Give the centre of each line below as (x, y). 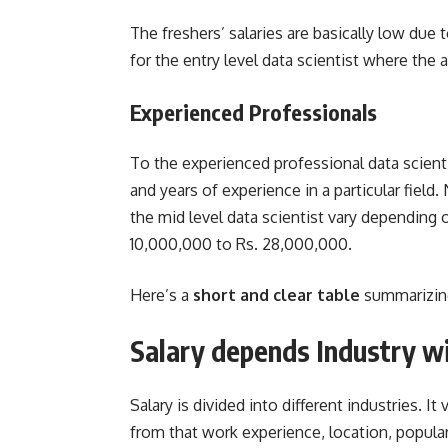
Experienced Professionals (256, 112)
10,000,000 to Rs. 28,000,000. (243, 244)
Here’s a (161, 295)
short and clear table (276, 295)
